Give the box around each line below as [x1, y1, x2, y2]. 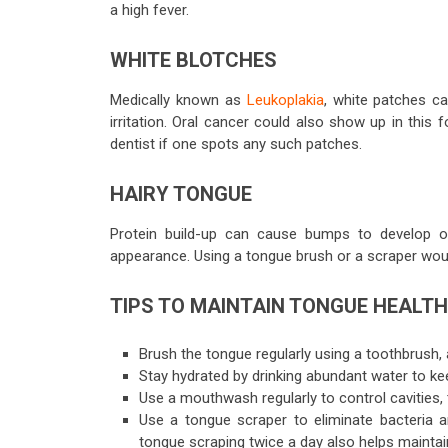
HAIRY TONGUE [110, 182, 252, 206]
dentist [110, 135, 155, 153]
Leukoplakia [246, 91, 324, 109]
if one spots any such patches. [155, 135, 366, 153]
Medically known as [110, 91, 247, 109]
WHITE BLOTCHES [110, 48, 277, 72]
